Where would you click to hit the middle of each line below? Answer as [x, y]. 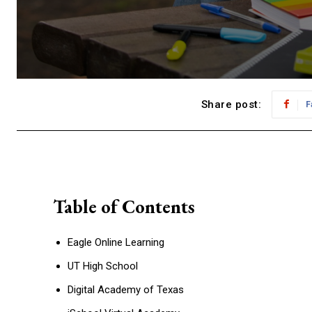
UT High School [103, 266]
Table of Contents [124, 206]
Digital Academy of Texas [126, 290]
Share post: [231, 104]
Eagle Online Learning [116, 242]
